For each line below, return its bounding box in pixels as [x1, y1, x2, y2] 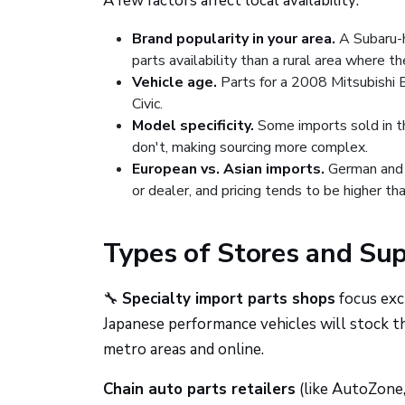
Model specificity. [132, 116, 254, 136]
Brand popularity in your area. [132, 29, 335, 49]
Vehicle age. [132, 72, 217, 92]
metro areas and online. [103, 339, 264, 360]
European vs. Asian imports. [132, 159, 325, 179]
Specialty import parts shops [122, 288, 335, 309]
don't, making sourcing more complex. [132, 137, 368, 157]
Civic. [132, 94, 163, 114]
